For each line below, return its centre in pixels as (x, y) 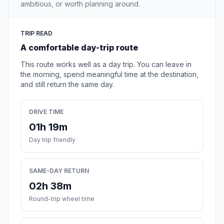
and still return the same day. (67, 84)
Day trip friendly (52, 140)
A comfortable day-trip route (79, 48)
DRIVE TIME (46, 112)
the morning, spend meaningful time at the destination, (109, 74)
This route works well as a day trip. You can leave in (106, 64)
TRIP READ (36, 33)
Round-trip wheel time (62, 199)
